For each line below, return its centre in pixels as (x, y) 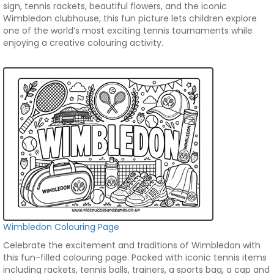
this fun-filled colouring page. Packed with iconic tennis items (135, 257)
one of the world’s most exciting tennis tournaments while (128, 31)
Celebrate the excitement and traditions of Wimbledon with (132, 245)
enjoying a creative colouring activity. (83, 43)
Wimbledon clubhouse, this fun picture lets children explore (130, 18)
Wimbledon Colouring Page (61, 227)
